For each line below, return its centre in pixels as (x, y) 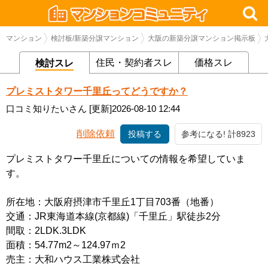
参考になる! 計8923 (218, 134)
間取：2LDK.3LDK (46, 231)
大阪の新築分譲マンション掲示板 (202, 38)
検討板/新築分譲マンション (95, 38)
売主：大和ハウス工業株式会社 (73, 259)
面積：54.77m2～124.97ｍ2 (66, 245)
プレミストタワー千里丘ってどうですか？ (97, 91)
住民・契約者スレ (134, 63)
